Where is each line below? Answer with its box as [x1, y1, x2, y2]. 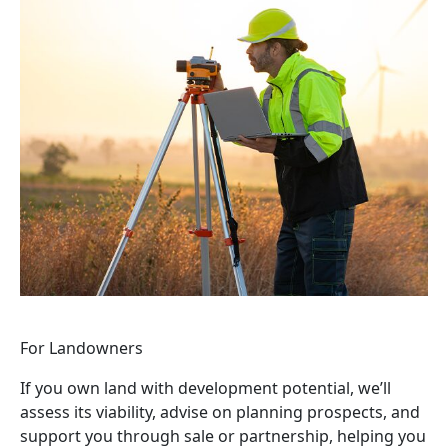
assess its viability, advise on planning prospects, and [20, 401, 420, 423]
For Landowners [20, 337, 143, 359]
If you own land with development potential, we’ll [20, 377, 391, 399]
